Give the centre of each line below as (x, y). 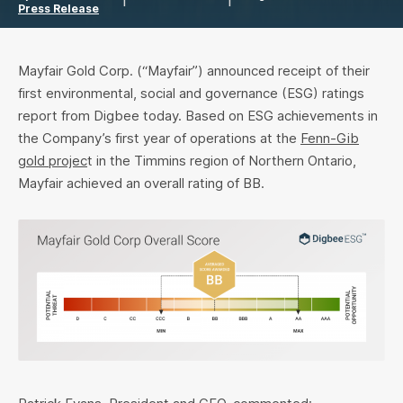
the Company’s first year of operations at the (159, 138)
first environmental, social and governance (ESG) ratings (191, 93)
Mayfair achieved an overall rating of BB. (141, 183)
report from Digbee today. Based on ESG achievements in (198, 116)
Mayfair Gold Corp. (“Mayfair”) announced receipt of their (194, 71)
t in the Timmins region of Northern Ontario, (222, 161)
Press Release (58, 9)
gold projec (53, 161)
